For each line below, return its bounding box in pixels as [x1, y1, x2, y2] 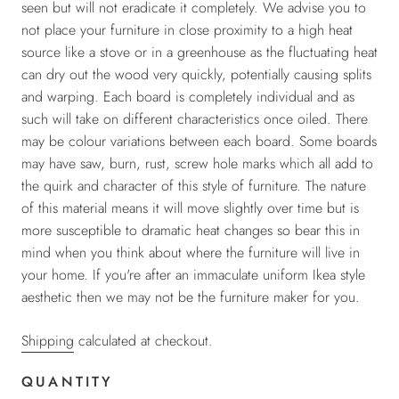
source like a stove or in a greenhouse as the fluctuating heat [21, 41, 378, 62]
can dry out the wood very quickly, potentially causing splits [21, 63, 371, 85]
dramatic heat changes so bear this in [142, 219, 360, 240]
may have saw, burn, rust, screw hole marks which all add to [21, 152, 373, 174]
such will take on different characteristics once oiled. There [21, 108, 368, 129]
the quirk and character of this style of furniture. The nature [21, 175, 366, 196]
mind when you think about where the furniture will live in [21, 241, 360, 263]
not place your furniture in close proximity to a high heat [21, 19, 353, 40]
